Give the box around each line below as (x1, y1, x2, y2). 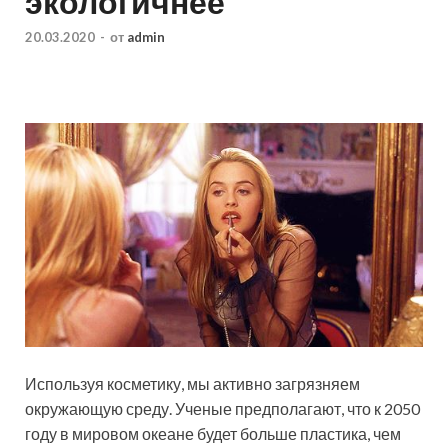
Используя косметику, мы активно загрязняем (25, 373, 360, 393)
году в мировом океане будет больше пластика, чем (25, 423, 401, 443)
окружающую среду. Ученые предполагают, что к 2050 (25, 398, 420, 418)
